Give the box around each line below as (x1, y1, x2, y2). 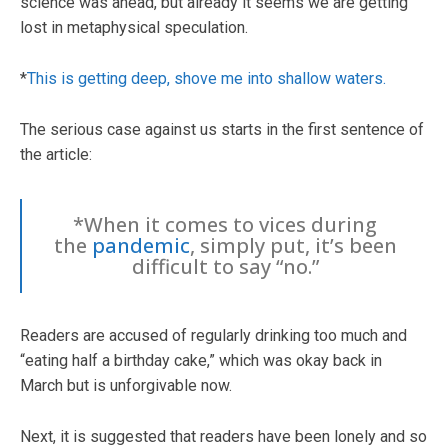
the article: (20, 144, 92, 164)
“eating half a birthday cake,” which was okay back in (20, 350, 382, 370)
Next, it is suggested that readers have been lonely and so (20, 426, 427, 446)
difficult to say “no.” (131, 252, 319, 280)
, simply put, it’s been (189, 231, 397, 259)
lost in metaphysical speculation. (20, 17, 248, 37)
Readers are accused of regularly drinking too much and (20, 325, 407, 345)
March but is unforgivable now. (20, 375, 232, 395)
